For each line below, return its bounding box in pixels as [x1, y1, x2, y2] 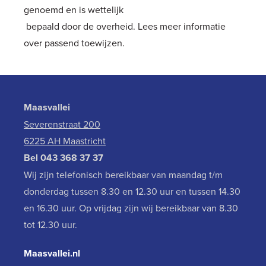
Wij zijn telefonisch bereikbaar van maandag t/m [24, 168, 223, 181]
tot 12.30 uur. [24, 218, 80, 231]
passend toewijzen [45, 36, 122, 49]
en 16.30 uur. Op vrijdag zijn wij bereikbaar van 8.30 [24, 201, 238, 214]
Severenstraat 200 [24, 118, 100, 131]
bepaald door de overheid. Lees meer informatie [24, 20, 226, 33]
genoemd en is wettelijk [24, 3, 123, 16]
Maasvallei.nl [24, 246, 80, 260]
